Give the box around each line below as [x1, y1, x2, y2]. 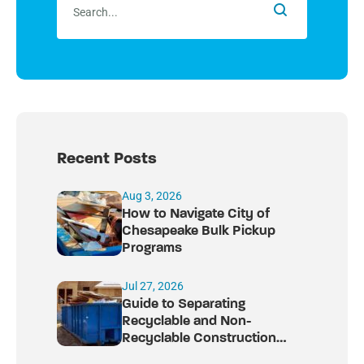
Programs [122, 241, 182, 256]
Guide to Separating [122, 297, 245, 312]
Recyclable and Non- [122, 314, 252, 329]
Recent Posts [57, 151, 157, 168]
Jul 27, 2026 [122, 279, 184, 293]
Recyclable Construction [122, 331, 276, 346]
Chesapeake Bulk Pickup [122, 224, 275, 239]
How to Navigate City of [122, 207, 270, 222]
